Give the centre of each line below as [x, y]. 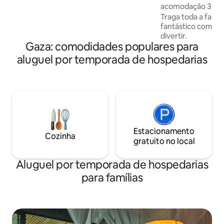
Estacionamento [164, 131]
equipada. [29, 11]
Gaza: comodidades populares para [112, 47]
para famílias [112, 178]
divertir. [174, 36]
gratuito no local [164, 141]
